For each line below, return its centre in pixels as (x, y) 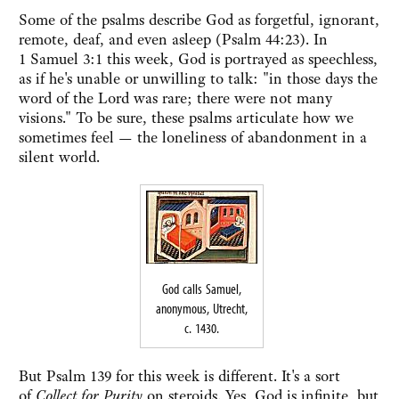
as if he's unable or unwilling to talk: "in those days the (198, 79)
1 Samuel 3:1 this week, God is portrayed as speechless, (198, 59)
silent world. (59, 157)
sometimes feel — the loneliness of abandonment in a (193, 138)
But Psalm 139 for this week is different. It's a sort (179, 376)
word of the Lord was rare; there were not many (175, 98)
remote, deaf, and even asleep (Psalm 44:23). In (173, 40)
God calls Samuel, (202, 289)
